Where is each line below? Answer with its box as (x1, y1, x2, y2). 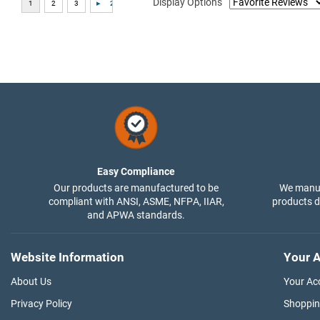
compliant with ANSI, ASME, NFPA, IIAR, (48, 195, 224, 207)
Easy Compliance (97, 165, 175, 177)
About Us (11, 275, 51, 287)
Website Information (11, 249, 124, 264)
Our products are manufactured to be (54, 181, 219, 194)
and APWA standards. (87, 209, 185, 221)
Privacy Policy (11, 297, 72, 309)
